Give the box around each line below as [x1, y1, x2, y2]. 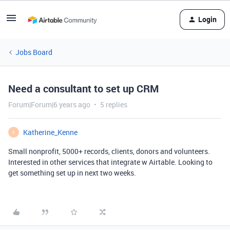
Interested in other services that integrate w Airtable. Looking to [8, 157, 213, 167]
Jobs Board [15, 47, 52, 57]
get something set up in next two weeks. [8, 168, 136, 178]
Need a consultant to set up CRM [8, 82, 159, 95]
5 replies [100, 100, 127, 109]
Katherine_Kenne [23, 127, 78, 137]
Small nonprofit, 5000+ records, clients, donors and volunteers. [8, 146, 210, 156]
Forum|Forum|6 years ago [8, 100, 90, 109]
